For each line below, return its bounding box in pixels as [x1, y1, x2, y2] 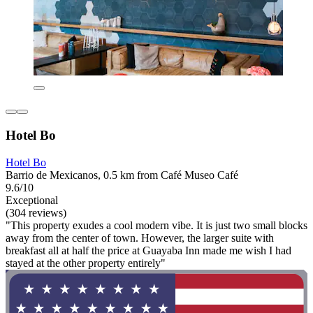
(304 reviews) [6, 206, 66, 219]
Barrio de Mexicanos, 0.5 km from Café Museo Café [6, 168, 238, 181]
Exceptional [6, 194, 58, 206]
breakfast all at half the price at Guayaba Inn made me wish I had [6, 244, 291, 256]
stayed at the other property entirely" [6, 256, 166, 269]
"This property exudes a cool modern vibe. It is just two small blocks [6, 219, 307, 231]
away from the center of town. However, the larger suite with [6, 231, 274, 244]
